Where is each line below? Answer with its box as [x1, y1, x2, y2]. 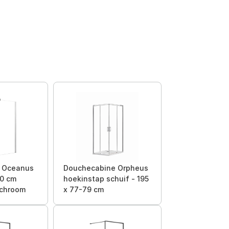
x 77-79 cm [63, 185, 104, 194]
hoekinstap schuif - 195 [63, 174, 149, 183]
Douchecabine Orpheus [63, 164, 148, 172]
